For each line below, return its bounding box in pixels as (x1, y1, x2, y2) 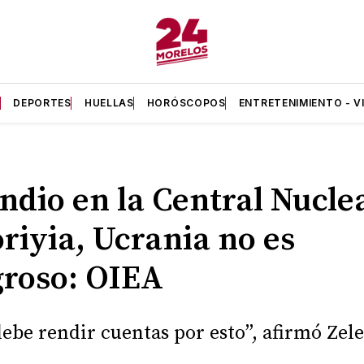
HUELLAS (84, 97, 134, 109)
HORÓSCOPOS (146, 97, 226, 109)
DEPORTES (13, 97, 71, 109)
